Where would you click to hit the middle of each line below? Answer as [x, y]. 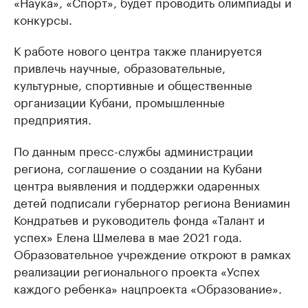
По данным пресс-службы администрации [133, 150]
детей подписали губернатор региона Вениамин [152, 201]
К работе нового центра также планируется [138, 49]
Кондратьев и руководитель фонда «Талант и [139, 218]
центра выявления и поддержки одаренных [137, 184]
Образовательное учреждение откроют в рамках [152, 253]
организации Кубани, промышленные [119, 101]
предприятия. [53, 118]
